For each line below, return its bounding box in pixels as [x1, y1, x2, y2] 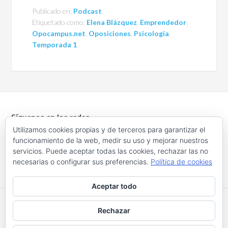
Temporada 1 [32, 40, 77, 49]
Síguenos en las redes [11, 111, 90, 124]
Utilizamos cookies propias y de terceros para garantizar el [13, 125, 205, 134]
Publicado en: [32, 7, 74, 16]
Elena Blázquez [87, 18, 137, 27]
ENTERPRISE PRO [100, 210, 155, 218]
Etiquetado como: [32, 18, 87, 27]
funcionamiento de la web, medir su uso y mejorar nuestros [13, 136, 208, 145]
